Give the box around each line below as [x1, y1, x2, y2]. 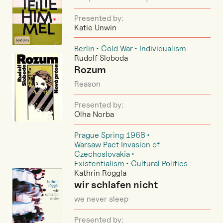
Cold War [101, 44, 133, 53]
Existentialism [74, 159, 124, 168]
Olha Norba [74, 110, 114, 119]
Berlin [74, 44, 95, 53]
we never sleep [74, 194, 128, 204]
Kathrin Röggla [74, 168, 126, 178]
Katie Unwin [74, 23, 116, 32]
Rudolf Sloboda [74, 53, 128, 63]
